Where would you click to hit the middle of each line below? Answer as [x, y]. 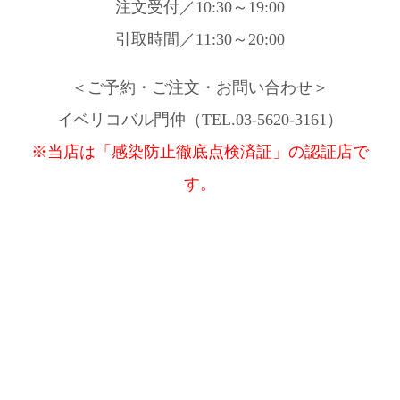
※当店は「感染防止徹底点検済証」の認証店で [200, 152]
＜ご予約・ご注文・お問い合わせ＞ [200, 87]
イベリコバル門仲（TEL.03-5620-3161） [200, 120]
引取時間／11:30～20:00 [200, 39]
